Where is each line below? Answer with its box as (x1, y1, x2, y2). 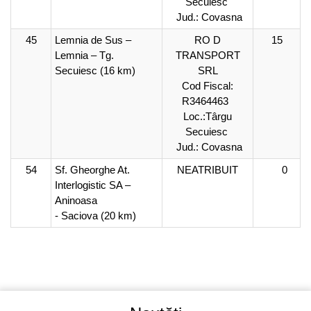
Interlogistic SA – (55, 179, 131, 191)
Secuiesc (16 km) (55, 65, 135, 76)
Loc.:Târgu (183, 110, 232, 122)
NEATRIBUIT (177, 164, 238, 176)
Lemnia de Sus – (55, 34, 131, 46)
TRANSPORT (175, 49, 240, 61)
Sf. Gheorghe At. (55, 164, 130, 176)
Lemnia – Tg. (55, 49, 114, 61)
